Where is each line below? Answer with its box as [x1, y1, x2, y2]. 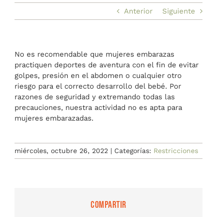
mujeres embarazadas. [14, 114, 93, 123]
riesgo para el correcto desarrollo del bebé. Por [14, 82, 181, 91]
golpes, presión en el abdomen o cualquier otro [14, 71, 182, 80]
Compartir [91, 199, 126, 211]
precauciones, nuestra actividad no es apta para [14, 103, 182, 112]
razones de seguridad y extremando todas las [14, 93, 175, 101]
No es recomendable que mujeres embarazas [14, 50, 174, 59]
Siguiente [162, 7, 195, 15]
